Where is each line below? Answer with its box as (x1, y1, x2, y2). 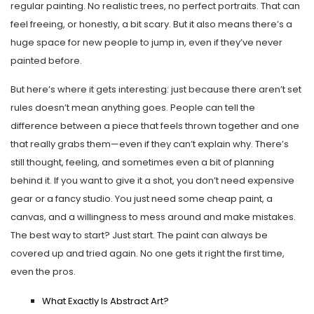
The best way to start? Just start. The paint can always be (11, 228, 268, 243)
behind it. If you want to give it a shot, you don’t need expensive (11, 174, 294, 188)
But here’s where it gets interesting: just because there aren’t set (11, 83, 301, 97)
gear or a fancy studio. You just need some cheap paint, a (11, 192, 273, 206)
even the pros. (11, 265, 76, 279)
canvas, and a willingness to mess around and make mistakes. (11, 210, 296, 224)
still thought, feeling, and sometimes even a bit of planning (11, 156, 274, 170)
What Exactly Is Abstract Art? (42, 294, 169, 308)
